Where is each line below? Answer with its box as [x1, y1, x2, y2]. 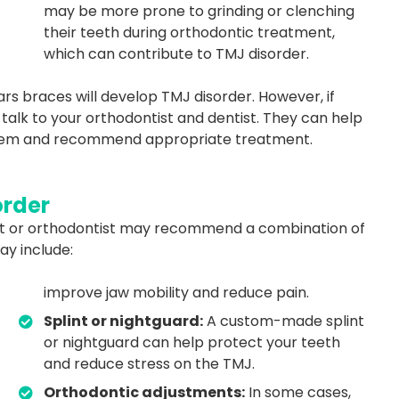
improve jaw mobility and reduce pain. [43, 281, 309, 303]
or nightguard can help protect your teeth [43, 331, 340, 353]
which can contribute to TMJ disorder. [43, 43, 309, 64]
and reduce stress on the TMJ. [43, 353, 255, 374]
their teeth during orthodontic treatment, [43, 21, 335, 43]
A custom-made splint [202, 310, 364, 331]
